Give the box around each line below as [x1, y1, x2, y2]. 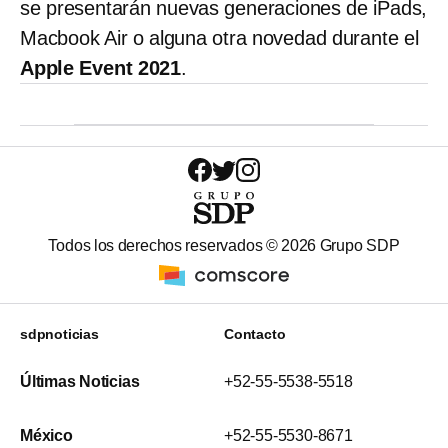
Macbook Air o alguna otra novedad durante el [20, 27, 419, 50]
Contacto [224, 326, 286, 343]
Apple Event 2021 [20, 57, 181, 80]
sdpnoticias [20, 326, 99, 343]
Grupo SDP [316, 237, 400, 255]
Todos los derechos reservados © [48, 237, 282, 255]
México [20, 427, 73, 445]
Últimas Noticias [20, 373, 140, 391]
